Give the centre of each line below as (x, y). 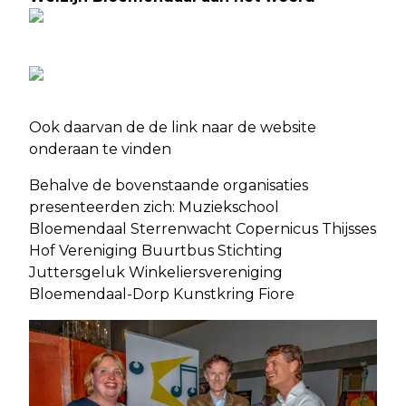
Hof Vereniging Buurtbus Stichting (156, 251)
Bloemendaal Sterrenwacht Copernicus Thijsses (203, 229)
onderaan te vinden (100, 150)
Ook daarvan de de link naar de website (173, 128)
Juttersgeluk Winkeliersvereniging (156, 273)
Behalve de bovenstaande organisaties (169, 186)
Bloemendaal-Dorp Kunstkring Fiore (162, 295)
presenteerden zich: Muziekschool (154, 208)
